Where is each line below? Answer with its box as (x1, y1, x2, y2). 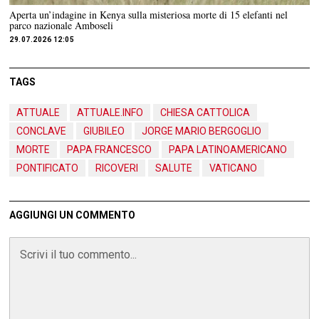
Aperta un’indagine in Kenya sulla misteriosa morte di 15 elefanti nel (9, 7, 288, 21)
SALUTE (155, 162, 193, 174)
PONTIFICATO (16, 162, 79, 174)
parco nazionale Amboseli (9, 18, 114, 32)
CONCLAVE (16, 125, 67, 137)
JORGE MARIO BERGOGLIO (142, 125, 262, 137)
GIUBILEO (83, 125, 125, 137)
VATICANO (209, 162, 258, 174)
